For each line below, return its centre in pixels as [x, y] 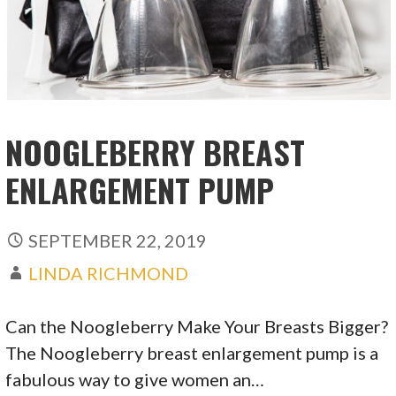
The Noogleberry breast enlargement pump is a [192, 352]
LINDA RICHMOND [109, 273]
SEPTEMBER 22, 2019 [118, 240]
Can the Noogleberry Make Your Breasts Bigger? [197, 326]
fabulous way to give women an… [135, 379]
